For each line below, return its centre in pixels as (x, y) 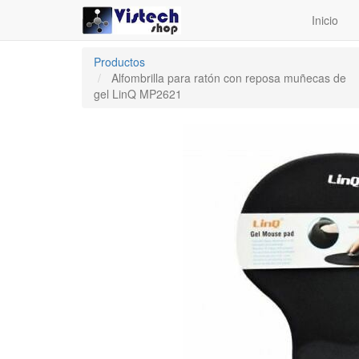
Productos (119, 62)
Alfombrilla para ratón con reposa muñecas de (229, 78)
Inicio (325, 20)
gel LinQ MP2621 (138, 94)
